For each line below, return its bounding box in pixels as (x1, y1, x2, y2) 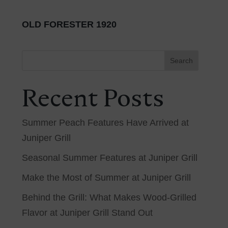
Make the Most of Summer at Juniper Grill (22, 173, 191, 183)
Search (169, 56, 193, 65)
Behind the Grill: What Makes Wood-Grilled (22, 192, 197, 203)
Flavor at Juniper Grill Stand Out (22, 208, 153, 218)
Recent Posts (22, 83, 165, 112)
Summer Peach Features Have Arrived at (22, 118, 189, 128)
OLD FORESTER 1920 (22, 19, 117, 30)
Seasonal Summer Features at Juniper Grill (22, 153, 198, 163)
